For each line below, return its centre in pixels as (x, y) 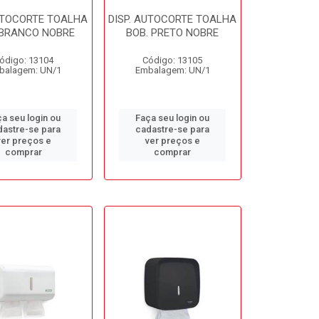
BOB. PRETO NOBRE (173, 33)
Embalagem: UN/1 (172, 70)
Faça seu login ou (173, 118)
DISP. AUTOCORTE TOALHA (173, 19)
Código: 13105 (173, 60)
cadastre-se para (173, 129)
